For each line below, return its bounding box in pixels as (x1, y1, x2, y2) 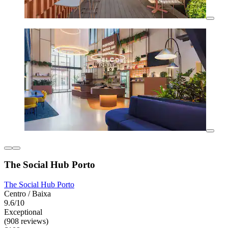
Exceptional (4, 208, 42, 217)
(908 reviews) (4, 217, 48, 226)
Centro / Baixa (4, 189, 51, 198)
